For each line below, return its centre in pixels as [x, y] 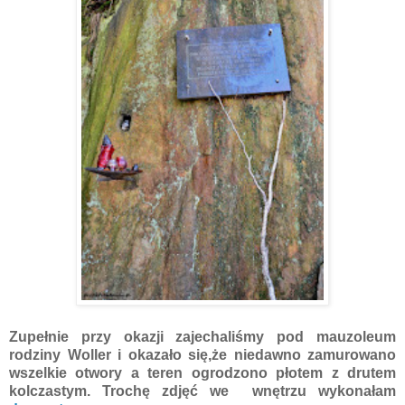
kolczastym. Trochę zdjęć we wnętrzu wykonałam [202, 391]
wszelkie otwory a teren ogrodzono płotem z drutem [202, 372]
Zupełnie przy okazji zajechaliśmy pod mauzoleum [202, 336]
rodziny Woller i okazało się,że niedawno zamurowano [202, 354]
